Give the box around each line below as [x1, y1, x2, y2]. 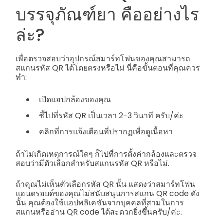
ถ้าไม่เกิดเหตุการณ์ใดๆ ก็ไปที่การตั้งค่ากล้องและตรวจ [16, 148, 197, 160]
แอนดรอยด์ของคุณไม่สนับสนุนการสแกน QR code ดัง [16, 187, 200, 199]
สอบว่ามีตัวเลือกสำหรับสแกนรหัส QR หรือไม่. [16, 157, 169, 169]
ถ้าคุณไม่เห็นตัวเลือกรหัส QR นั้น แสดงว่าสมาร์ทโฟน [16, 178, 195, 190]
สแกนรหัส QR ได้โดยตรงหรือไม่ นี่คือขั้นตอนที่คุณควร [16, 62, 200, 73]
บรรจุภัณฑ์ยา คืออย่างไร [16, 2, 199, 27]
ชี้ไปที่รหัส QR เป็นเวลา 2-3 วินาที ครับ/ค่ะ [39, 109, 183, 121]
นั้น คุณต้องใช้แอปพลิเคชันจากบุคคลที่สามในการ [16, 197, 184, 208]
